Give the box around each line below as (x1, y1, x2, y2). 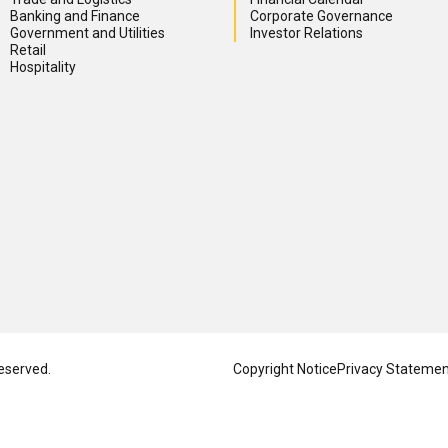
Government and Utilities (10, 25, 165, 42)
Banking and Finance (10, 8, 140, 25)
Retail (10, 42, 46, 59)
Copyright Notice (233, 361, 337, 378)
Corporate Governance (250, 8, 393, 25)
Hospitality (10, 59, 76, 76)
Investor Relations (250, 25, 363, 42)
